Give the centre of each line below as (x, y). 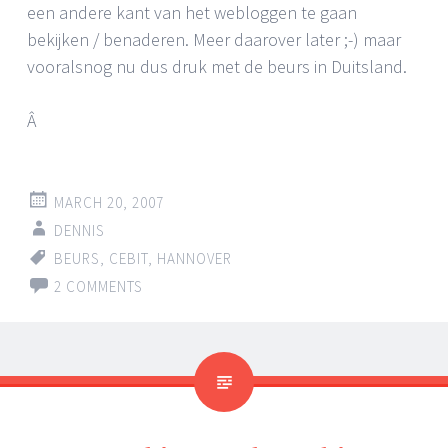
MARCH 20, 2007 (109, 203)
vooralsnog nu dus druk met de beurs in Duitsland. (217, 67)
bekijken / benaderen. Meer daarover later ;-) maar (214, 40)
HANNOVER (194, 259)
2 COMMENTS (98, 287)
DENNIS (79, 231)
